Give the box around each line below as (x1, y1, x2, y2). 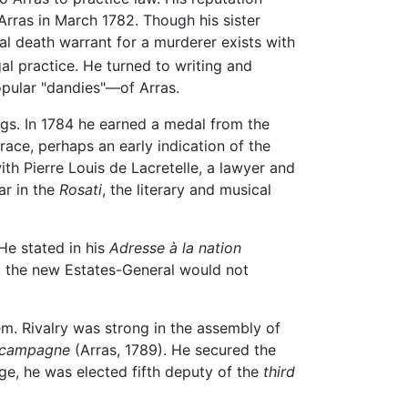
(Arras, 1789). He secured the (70, 341, 276, 360)
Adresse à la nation (109, 239, 241, 258)
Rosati (59, 180, 102, 199)
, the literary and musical (102, 180, 271, 199)
